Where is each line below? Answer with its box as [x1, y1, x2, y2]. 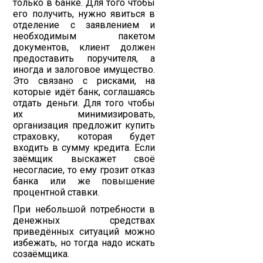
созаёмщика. [13, 248, 70, 259]
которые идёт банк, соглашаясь [13, 86, 156, 97]
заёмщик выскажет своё [13, 153, 156, 164]
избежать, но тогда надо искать [13, 237, 156, 248]
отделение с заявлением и [13, 19, 156, 31]
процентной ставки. [13, 187, 100, 198]
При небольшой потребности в [13, 204, 156, 215]
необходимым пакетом [13, 31, 156, 42]
